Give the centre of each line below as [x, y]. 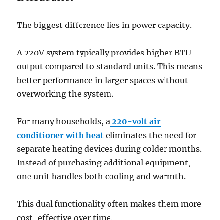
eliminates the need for [150, 135]
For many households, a [64, 122]
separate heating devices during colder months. [110, 149]
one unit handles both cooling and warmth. [101, 177]
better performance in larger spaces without [103, 80]
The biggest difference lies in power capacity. [104, 25]
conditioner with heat [60, 135]
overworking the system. [65, 94]
